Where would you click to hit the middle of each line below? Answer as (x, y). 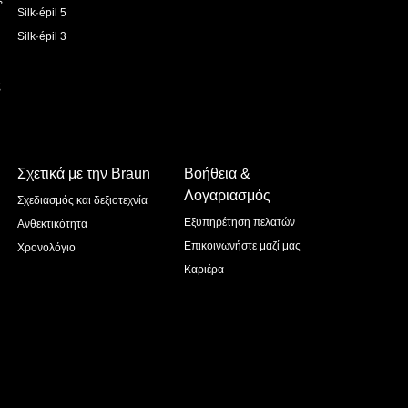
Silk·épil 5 (42, 13)
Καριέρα (204, 270)
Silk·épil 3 (42, 36)
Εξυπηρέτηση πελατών (239, 222)
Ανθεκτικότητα (52, 224)
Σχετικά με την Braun (84, 173)
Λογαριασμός (227, 195)
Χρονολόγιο (46, 248)
